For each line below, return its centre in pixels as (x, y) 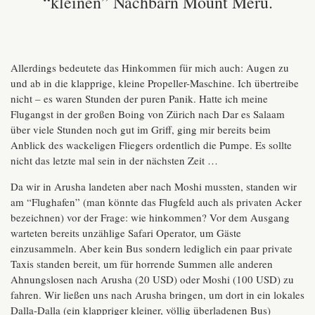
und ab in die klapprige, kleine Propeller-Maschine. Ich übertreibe (155, 83)
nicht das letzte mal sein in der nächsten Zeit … (114, 161)
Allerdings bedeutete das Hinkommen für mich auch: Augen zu (150, 68)
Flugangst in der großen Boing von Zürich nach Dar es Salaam (148, 114)
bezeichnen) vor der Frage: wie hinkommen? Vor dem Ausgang (150, 218)
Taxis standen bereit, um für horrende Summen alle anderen (142, 264)
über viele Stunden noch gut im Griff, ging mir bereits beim (141, 130)
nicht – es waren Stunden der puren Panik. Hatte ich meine (139, 99)
